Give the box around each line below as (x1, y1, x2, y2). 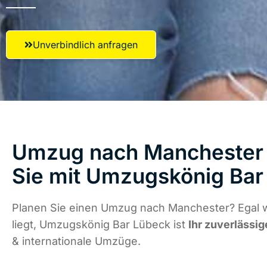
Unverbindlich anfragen (33, 39, 138, 51)
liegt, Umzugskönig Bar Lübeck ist (12, 218, 188, 231)
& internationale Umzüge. (12, 235, 141, 248)
